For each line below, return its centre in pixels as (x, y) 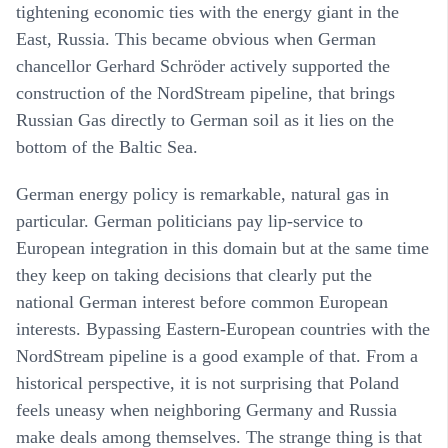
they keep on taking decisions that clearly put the (194, 274)
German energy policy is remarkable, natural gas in (202, 193)
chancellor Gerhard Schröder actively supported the (203, 65)
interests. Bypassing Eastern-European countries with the (223, 328)
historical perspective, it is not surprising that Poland (207, 382)
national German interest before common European (202, 301)
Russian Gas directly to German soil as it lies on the (205, 119)
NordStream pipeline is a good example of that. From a (217, 355)
